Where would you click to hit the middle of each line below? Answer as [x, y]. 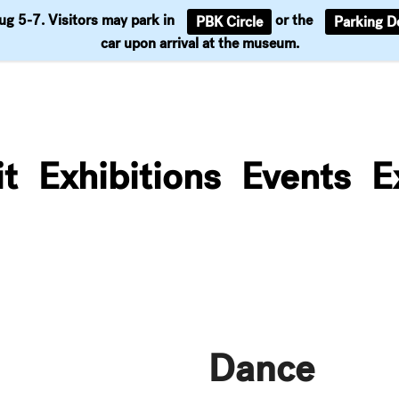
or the [294, 20]
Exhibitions [130, 176]
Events [296, 176]
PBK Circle [229, 22]
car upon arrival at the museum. [199, 43]
